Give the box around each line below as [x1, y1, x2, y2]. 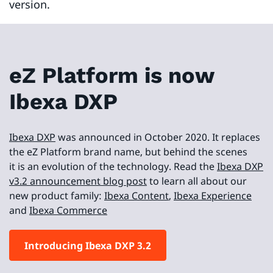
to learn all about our [147, 174, 247, 188]
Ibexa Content [104, 189, 169, 203]
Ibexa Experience [174, 189, 252, 203]
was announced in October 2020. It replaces [55, 130, 260, 144]
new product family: [9, 189, 104, 203]
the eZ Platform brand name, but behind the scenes [9, 145, 247, 159]
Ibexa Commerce [29, 204, 107, 218]
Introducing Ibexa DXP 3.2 [24, 238, 151, 252]
